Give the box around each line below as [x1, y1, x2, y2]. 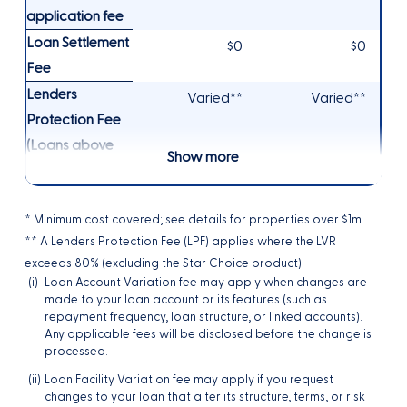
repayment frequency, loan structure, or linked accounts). [45, 309, 363, 325]
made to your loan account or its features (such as [45, 292, 328, 308]
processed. [45, 343, 109, 360]
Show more [167, 148, 240, 167]
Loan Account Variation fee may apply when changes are [45, 274, 368, 291]
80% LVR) [26, 162, 88, 181]
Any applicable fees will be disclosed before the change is [45, 326, 372, 342]
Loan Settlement [26, 34, 130, 53]
